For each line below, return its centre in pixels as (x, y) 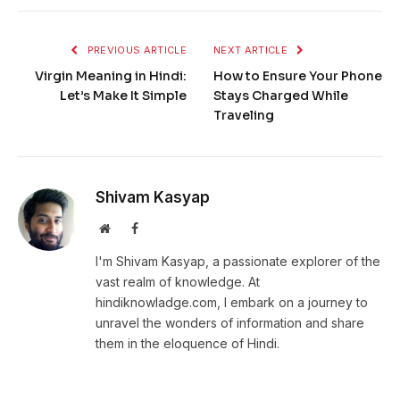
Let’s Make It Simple (123, 96)
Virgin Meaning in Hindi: (111, 76)
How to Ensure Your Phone (298, 76)
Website (129, 228)
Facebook (162, 228)
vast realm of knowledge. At (178, 282)
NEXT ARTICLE (252, 50)
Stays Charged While (281, 96)
